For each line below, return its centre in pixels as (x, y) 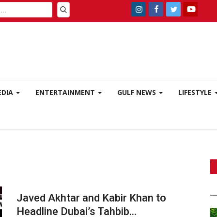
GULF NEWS (138, 92)
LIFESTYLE (196, 92)
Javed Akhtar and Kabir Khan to (91, 198)
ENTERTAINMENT (66, 92)
